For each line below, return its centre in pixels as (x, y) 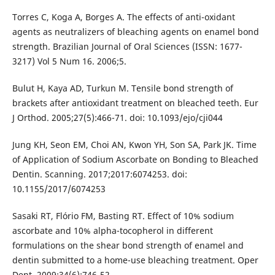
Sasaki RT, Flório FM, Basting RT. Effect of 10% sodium (123, 215)
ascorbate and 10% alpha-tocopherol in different (112, 230)
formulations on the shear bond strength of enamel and (128, 245)
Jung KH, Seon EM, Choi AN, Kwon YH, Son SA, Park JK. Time (134, 144)
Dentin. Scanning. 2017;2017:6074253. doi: (99, 174)
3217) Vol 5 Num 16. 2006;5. (69, 61)
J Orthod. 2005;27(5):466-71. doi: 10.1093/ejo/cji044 (117, 117)
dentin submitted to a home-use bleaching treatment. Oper (135, 260)
